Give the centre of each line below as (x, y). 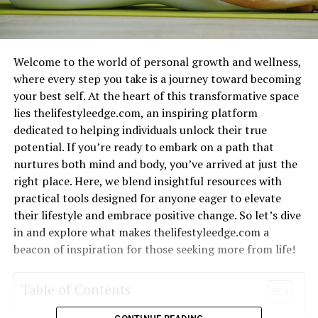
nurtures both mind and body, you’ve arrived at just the (155, 164)
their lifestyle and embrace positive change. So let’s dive (157, 215)
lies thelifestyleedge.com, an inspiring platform (135, 113)
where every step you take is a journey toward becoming (157, 78)
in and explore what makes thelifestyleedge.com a (141, 232)
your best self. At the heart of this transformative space (156, 95)
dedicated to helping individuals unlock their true (140, 130)
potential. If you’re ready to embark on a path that (143, 147)
